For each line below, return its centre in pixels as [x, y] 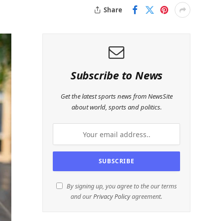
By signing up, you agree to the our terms [121, 186]
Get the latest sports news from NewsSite [116, 96]
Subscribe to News [116, 75]
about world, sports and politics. [116, 107]
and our [82, 197]
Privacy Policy [112, 197]
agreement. [146, 197]
